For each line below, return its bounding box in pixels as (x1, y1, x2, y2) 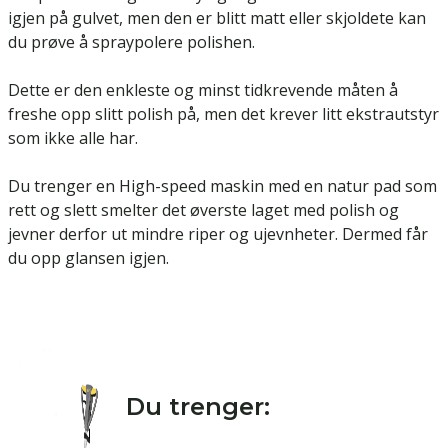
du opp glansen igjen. (8, 247, 177, 270)
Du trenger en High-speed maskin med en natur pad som (8, 175, 437, 198)
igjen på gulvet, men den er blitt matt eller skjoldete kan (8, 7, 426, 30)
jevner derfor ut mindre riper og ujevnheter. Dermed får (8, 223, 428, 246)
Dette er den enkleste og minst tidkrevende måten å (8, 79, 398, 102)
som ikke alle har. (8, 127, 142, 150)
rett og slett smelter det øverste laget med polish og (8, 199, 399, 222)
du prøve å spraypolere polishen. (8, 31, 259, 54)
